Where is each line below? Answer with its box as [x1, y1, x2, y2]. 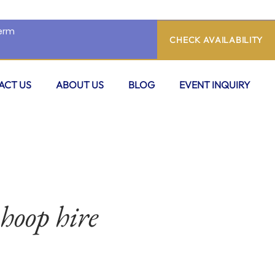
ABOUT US [56, 78, 104, 91]
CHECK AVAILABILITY [169, 34, 263, 45]
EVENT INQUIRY [179, 78, 250, 91]
